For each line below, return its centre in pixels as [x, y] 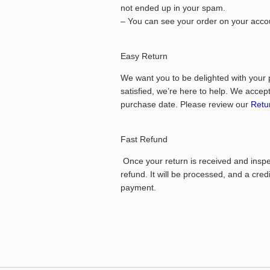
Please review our [213, 104]
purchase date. [149, 104]
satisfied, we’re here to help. [175, 91]
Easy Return [144, 56]
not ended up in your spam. [173, 8]
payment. [138, 187]
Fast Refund [144, 139]
